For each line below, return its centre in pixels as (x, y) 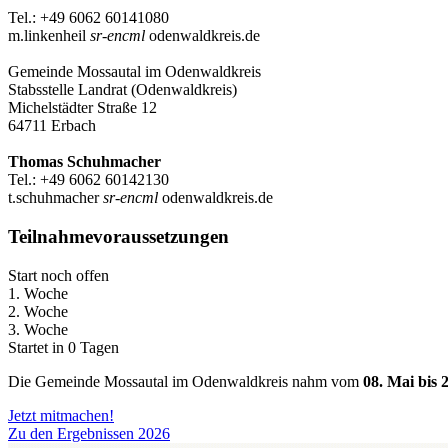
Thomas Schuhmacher (84, 162)
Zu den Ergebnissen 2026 (89, 433)
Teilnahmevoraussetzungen (118, 236)
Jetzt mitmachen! (61, 415)
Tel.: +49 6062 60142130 (88, 180)
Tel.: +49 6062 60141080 (88, 18)
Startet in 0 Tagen (63, 347)
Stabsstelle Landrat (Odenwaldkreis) (122, 90)
